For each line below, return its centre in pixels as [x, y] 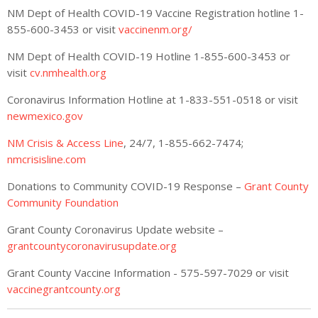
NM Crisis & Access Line [65, 143]
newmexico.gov [45, 116]
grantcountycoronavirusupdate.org [92, 246]
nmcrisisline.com [46, 159]
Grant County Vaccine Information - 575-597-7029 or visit [148, 273]
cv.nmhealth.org [68, 73]
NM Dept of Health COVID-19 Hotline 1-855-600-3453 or [149, 56]
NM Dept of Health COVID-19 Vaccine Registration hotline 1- [155, 13]
